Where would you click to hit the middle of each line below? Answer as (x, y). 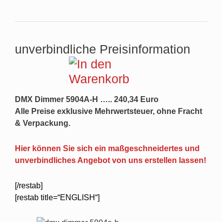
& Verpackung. (43, 123)
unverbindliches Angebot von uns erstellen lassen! (111, 160)
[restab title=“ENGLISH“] (57, 197)
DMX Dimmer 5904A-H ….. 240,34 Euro (87, 99)
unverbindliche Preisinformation (103, 49)
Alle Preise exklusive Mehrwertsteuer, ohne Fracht (109, 111)
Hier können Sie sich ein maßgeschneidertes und (107, 148)
